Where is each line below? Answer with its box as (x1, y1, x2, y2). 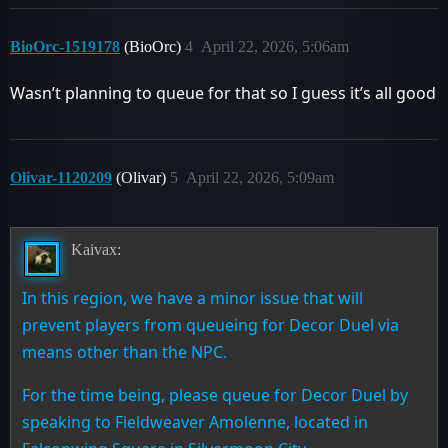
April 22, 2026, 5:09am (186, 169, 334, 186)
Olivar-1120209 (10, 169, 112, 186)
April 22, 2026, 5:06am (201, 38, 349, 55)
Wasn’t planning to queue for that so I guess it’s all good (10, 82, 436, 104)
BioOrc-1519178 (10, 38, 120, 55)
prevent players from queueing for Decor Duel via (22, 313, 400, 336)
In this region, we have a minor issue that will (22, 286, 364, 309)
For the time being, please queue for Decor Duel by (22, 383, 409, 406)
